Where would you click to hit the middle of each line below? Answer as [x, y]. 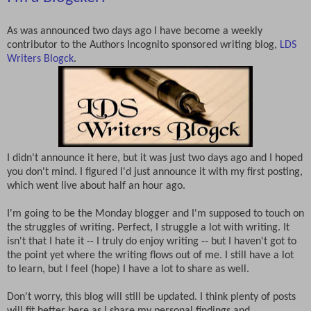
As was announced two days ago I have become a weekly [135, 32]
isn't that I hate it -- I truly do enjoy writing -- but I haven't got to [152, 242]
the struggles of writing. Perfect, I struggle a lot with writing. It [148, 228]
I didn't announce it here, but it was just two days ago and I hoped [155, 159]
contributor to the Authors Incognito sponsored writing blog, [143, 45]
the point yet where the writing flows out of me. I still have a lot [150, 256]
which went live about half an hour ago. [96, 186]
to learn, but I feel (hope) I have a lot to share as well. [128, 270]
